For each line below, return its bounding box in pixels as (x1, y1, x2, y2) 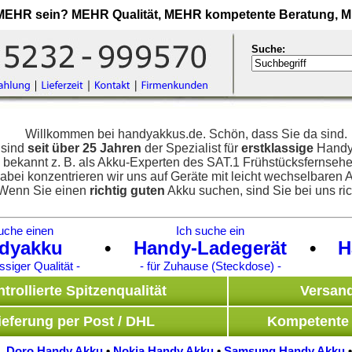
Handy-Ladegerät (134, 237, 287, 258)
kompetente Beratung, (201, 8, 341, 21)
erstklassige (241, 141, 313, 156)
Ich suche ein (176, 224, 244, 237)
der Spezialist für (141, 141, 241, 156)
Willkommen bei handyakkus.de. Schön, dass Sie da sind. (25, 127, 347, 141)
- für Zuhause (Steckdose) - (139, 259, 281, 273)
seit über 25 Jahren (27, 141, 141, 156)
